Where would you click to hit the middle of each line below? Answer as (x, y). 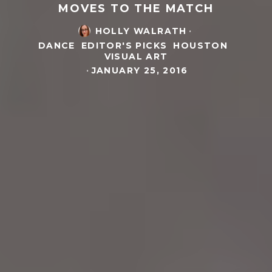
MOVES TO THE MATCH (136, 8)
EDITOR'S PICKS (124, 45)
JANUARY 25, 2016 (139, 70)
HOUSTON (201, 45)
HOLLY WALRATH (141, 31)
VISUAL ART (136, 56)
